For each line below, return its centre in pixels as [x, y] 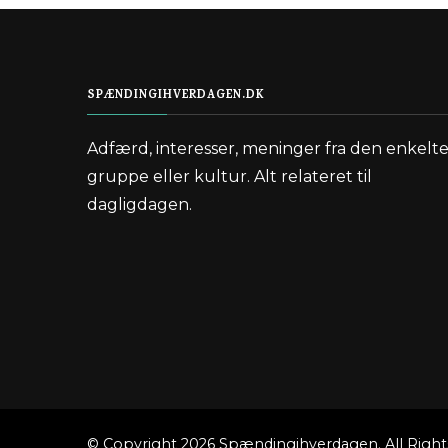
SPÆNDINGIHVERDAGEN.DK [176, 96]
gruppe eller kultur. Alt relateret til [229, 177]
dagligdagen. [139, 205]
